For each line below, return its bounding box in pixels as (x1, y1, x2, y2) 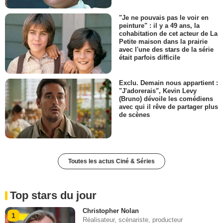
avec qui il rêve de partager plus (119, 103, 218, 111)
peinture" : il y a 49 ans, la (119, 22, 200, 30)
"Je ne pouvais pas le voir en (119, 14, 209, 22)
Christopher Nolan (83, 207, 139, 215)
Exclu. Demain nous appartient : (119, 79, 218, 87)
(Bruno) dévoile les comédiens (119, 95, 213, 103)
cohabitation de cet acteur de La (119, 30, 218, 38)
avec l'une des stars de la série (119, 46, 214, 54)
